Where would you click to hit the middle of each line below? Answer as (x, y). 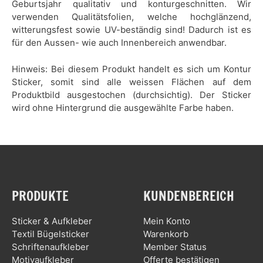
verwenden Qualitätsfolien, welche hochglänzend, (131, 17)
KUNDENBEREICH (189, 196)
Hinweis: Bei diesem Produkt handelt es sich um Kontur (131, 69)
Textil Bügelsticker (50, 234)
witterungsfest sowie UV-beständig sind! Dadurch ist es (131, 30)
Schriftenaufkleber (50, 247)
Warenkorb (166, 234)
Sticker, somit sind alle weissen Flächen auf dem (131, 82)
